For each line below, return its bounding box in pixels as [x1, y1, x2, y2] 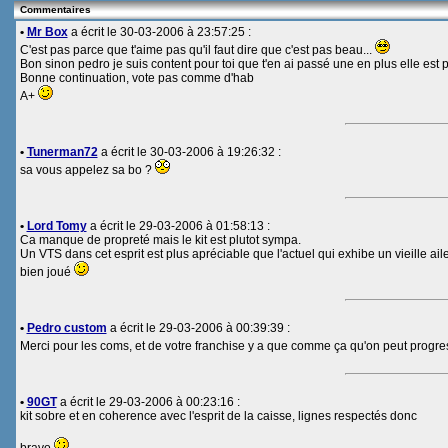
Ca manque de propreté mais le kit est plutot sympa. [19, 233, 301, 247]
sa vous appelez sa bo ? [19, 163, 155, 177]
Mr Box [26, 25, 68, 39]
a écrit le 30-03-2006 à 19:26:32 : [97, 145, 281, 159]
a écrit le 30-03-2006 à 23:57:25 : [67, 25, 251, 39]
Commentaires [13, 4, 91, 15]
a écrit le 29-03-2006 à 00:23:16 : [56, 395, 240, 409]
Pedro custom [26, 321, 107, 335]
